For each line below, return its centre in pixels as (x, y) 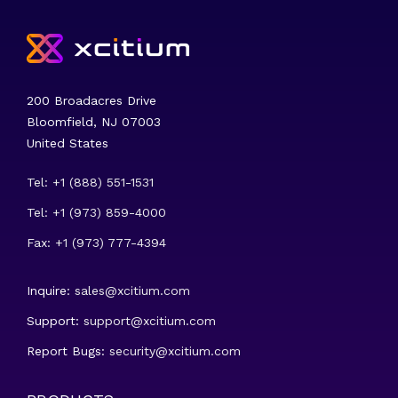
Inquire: (51, 291)
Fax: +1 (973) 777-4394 (96, 243)
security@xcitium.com (175, 351)
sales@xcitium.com (132, 291)
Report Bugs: (68, 351)
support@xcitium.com (150, 321)
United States (68, 143)
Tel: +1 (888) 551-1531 (90, 182)
